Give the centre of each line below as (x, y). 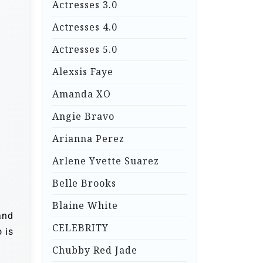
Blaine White (85, 206)
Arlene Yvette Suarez (106, 161)
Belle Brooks (84, 183)
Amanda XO (82, 94)
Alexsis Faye (83, 72)
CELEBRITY (80, 228)
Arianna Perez (88, 139)
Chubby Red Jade (95, 250)
